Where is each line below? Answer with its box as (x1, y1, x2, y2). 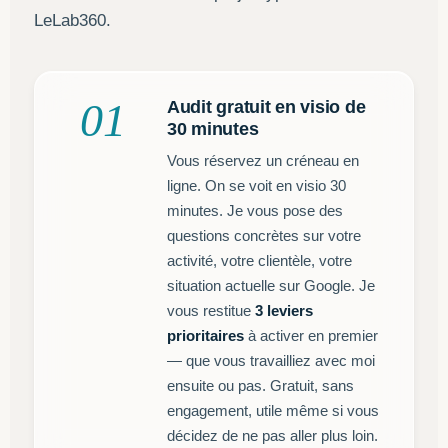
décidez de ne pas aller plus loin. (167, 427, 378, 444)
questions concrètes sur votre (167, 227, 361, 244)
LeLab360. (34, 11, 111, 30)
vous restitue (167, 302, 255, 319)
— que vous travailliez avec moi (167, 352, 375, 369)
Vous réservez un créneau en (167, 152, 359, 169)
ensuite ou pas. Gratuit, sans (167, 377, 354, 394)
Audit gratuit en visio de (167, 97, 366, 117)
